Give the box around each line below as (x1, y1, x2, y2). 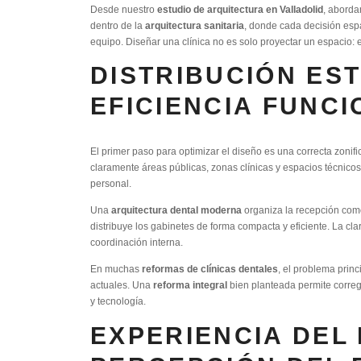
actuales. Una (90, 280, 153, 291)
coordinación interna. (90, 237, 183, 248)
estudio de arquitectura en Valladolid (157, 3, 323, 15)
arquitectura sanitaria (145, 19, 244, 31)
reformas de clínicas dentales (142, 263, 278, 275)
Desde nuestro (90, 3, 157, 15)
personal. (90, 177, 131, 189)
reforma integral (153, 280, 227, 291)
